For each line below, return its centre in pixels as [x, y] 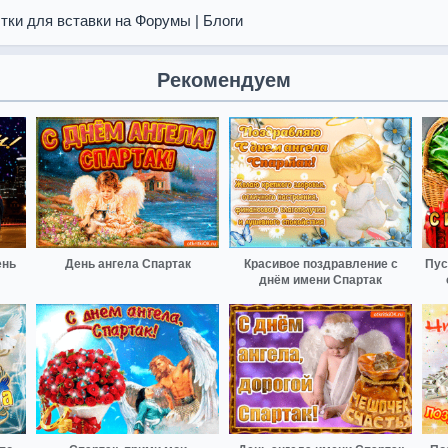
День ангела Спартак [127, 263]
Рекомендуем [224, 80]
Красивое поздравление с [320, 263]
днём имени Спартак [320, 279]
